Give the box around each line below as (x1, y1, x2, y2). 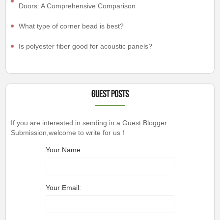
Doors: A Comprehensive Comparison (19, 2, 136, 10)
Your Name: (46, 146, 82, 154)
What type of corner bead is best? (19, 22, 124, 30)
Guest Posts (91, 90, 129, 100)
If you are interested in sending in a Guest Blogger (11, 119, 167, 127)
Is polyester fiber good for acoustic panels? (19, 42, 153, 51)
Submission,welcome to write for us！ (11, 129, 128, 137)
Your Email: (46, 184, 81, 192)
